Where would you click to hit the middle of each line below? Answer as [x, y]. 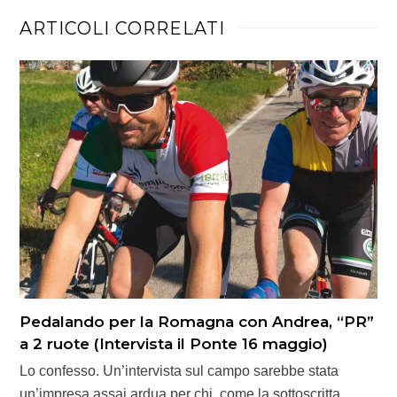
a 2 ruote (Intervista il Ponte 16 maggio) [174, 344]
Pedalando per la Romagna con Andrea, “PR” [197, 322]
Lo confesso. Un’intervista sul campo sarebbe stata [179, 371]
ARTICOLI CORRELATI [123, 29]
